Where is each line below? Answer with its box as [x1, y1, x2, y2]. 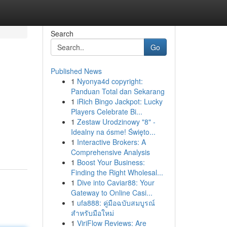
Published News [50, 66, 102, 76]
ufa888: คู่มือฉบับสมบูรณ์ [77, 198, 155, 208]
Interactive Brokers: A [77, 137, 146, 147]
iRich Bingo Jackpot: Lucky [77, 96, 163, 106]
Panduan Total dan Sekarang [70, 86, 165, 96]
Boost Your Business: [77, 157, 145, 167]
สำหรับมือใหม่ [70, 208, 114, 218]
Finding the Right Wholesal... [70, 167, 163, 177]
